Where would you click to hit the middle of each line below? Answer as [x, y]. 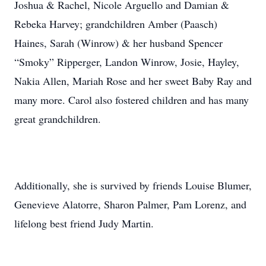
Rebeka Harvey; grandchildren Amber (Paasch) [116, 24]
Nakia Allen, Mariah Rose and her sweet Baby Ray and [133, 81]
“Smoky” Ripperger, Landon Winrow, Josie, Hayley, [127, 62]
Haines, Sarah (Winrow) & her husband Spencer [118, 43]
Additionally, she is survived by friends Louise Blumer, [133, 185]
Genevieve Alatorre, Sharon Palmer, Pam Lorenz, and [130, 204]
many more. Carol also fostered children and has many [132, 100]
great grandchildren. [59, 119]
